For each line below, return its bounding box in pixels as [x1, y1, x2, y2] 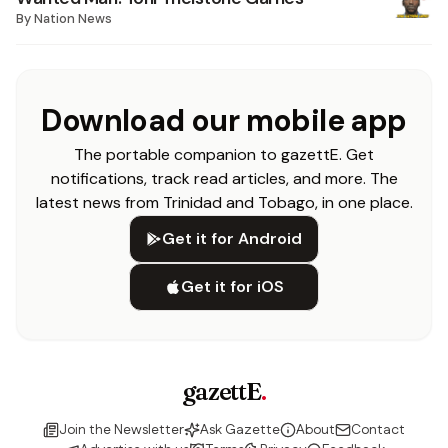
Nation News [34, 10, 112, 27]
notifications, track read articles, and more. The [50, 168, 398, 189]
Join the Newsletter [59, 420, 184, 440]
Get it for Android [162, 228, 302, 249]
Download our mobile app [41, 101, 407, 140]
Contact [351, 420, 405, 440]
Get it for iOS [180, 276, 284, 297]
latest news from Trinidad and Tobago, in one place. [35, 192, 413, 213]
